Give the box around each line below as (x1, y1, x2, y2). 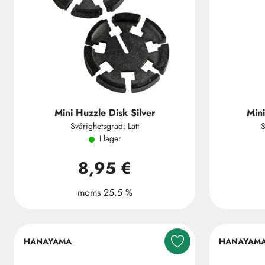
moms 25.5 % (77, 186, 132, 199)
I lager (99, 132, 121, 144)
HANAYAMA (24, 235, 72, 247)
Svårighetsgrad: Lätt (70, 120, 139, 132)
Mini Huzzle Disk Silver (54, 106, 156, 119)
